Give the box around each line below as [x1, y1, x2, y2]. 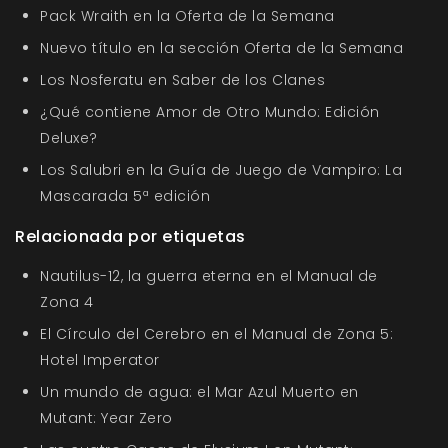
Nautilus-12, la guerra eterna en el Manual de [40, 266, 378, 287]
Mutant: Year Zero [40, 408, 173, 429]
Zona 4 [40, 292, 93, 313]
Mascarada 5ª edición [40, 186, 210, 207]
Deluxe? [40, 128, 98, 149]
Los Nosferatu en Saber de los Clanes [40, 70, 325, 91]
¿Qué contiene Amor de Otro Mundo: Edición [40, 102, 380, 123]
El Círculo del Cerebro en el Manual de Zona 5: [40, 324, 393, 345]
